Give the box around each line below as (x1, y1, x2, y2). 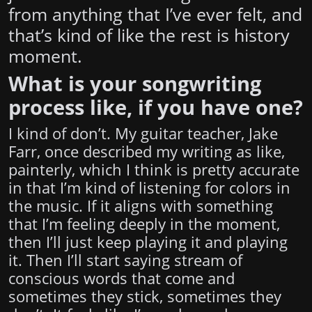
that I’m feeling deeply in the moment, (8, 214, 280, 235)
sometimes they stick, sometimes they (8, 286, 281, 307)
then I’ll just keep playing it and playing (8, 232, 288, 253)
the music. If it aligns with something (8, 196, 273, 217)
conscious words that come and (8, 268, 235, 289)
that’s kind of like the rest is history (8, 23, 290, 47)
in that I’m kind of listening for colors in (8, 178, 290, 198)
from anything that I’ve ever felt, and (8, 2, 302, 26)
